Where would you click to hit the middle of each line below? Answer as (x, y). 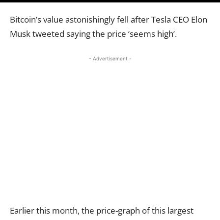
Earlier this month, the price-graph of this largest (102, 210)
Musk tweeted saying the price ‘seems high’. (94, 33)
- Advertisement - (110, 58)
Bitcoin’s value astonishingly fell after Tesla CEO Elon (109, 19)
